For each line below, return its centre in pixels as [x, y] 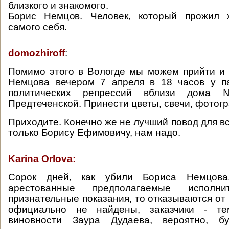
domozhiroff [37, 53]
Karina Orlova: [42, 159]
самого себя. [38, 27]
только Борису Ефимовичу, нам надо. [94, 133]
